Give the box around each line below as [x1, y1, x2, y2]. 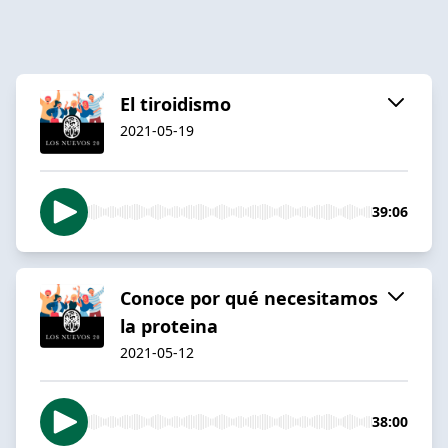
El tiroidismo [120, 91, 231, 116]
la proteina [120, 313, 218, 338]
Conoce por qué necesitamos [120, 285, 378, 310]
